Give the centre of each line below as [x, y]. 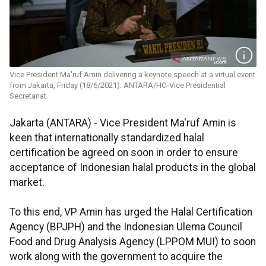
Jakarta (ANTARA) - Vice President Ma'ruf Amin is [123, 123]
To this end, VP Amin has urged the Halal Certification [131, 212]
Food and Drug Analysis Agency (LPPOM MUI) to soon [133, 242]
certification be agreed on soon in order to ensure [124, 153]
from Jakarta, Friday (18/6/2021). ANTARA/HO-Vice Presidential [118, 85]
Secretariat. [29, 96]
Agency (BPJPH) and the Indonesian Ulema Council [126, 227]
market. [27, 183]
